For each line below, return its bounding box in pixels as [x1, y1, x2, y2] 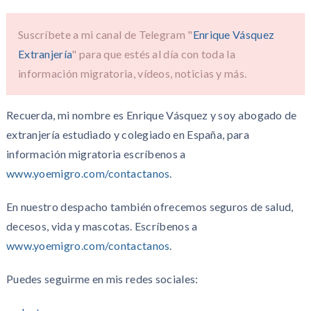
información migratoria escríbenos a [6, 147, 186, 160]
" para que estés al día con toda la [72, 47, 235, 60]
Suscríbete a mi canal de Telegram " [17, 28, 193, 41]
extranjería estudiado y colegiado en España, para [6, 128, 249, 141]
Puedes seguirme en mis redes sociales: [6, 272, 199, 285]
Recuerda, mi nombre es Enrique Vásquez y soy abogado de [6, 108, 297, 121]
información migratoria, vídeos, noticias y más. [17, 67, 247, 80]
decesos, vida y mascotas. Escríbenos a [6, 219, 198, 233]
